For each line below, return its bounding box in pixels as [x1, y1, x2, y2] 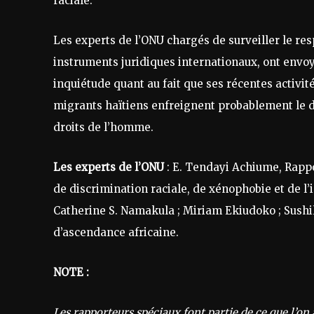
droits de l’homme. [53, 120, 156, 134]
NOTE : [53, 265, 92, 279]
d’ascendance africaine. [53, 225, 182, 239]
